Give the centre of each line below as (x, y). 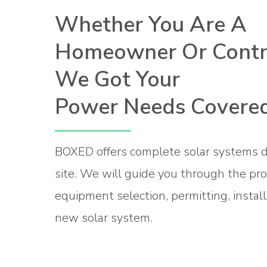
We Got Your (117, 79)
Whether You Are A (151, 24)
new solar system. (104, 218)
